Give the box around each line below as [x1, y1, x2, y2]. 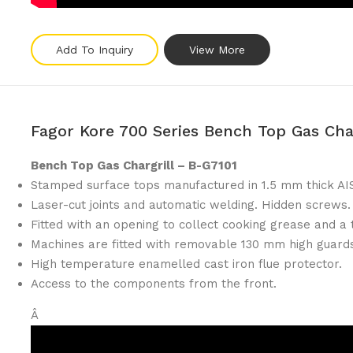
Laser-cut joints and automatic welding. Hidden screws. [31, 198, 351, 212]
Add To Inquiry [56, 43, 133, 56]
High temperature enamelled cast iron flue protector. [31, 257, 342, 271]
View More [189, 43, 245, 56]
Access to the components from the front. [31, 277, 277, 291]
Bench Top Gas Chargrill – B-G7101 [31, 158, 237, 173]
